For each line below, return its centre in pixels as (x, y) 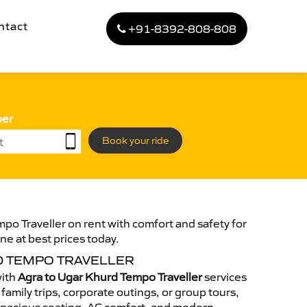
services (224, 277)
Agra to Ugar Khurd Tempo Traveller (110, 277)
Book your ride (135, 140)
